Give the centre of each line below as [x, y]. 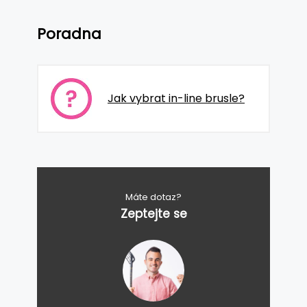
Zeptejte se [153, 214]
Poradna [69, 34]
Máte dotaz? [153, 197]
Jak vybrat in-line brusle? [176, 99]
